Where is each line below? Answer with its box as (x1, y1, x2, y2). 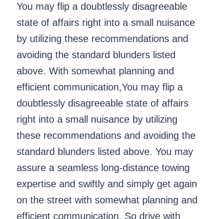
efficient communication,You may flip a (17, 81, 183, 92)
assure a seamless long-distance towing (17, 162, 190, 173)
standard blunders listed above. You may (17, 146, 193, 157)
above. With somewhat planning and (17, 65, 174, 76)
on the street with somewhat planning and (17, 194, 197, 205)
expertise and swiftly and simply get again (17, 178, 197, 189)
